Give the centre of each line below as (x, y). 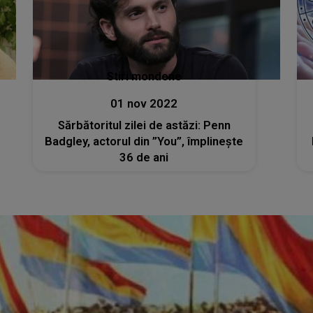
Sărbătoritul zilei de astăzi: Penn (144, 125)
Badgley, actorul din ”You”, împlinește (144, 141)
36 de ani (144, 157)
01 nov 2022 (144, 103)
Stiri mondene (144, 76)
